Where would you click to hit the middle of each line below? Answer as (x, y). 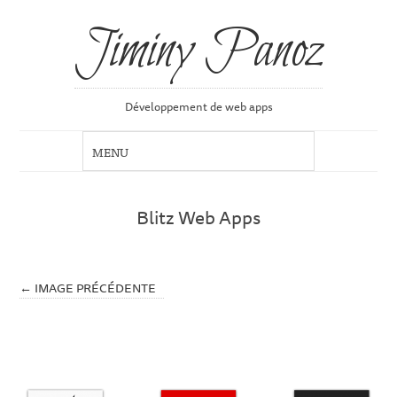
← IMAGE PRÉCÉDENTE (88, 287)
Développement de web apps (198, 107)
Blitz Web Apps (198, 218)
